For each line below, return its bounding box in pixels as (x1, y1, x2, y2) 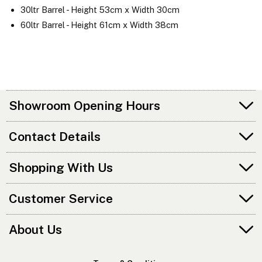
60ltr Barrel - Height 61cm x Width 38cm (20, 19, 178, 30)
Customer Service (9, 191, 113, 206)
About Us (9, 222, 63, 237)
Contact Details (9, 129, 101, 144)
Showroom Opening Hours (9, 98, 161, 113)
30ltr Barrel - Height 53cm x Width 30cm (20, 4, 180, 15)
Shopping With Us (9, 160, 113, 175)
